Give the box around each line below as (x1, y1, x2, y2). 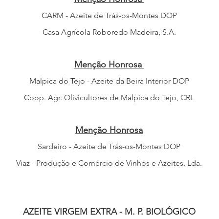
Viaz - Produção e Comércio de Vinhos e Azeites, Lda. (16, 158, 202, 168)
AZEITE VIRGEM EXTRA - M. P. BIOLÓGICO (22, 206, 196, 217)
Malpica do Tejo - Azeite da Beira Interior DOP (29, 76, 189, 86)
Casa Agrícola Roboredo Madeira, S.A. (42, 27, 176, 37)
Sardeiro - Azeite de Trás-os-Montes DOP (38, 142, 180, 151)
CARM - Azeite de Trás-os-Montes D (41, 11, 166, 20)
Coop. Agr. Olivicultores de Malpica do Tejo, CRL (24, 93, 194, 102)
